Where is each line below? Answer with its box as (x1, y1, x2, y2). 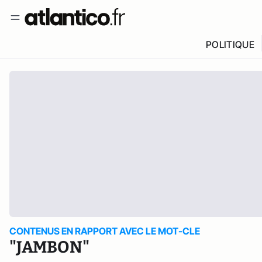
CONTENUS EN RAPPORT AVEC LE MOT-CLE (9, 225, 200, 237)
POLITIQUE (205, 39, 254, 50)
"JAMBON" (9, 237, 89, 257)
